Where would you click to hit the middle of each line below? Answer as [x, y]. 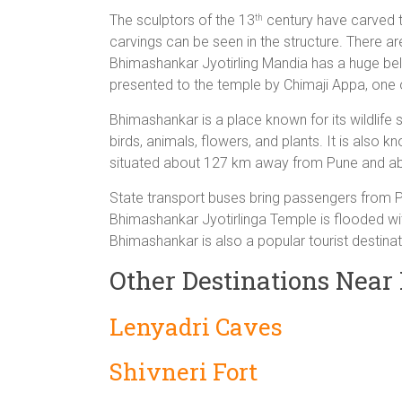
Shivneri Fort [184, 372]
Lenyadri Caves [196, 327]
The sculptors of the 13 [182, 21]
